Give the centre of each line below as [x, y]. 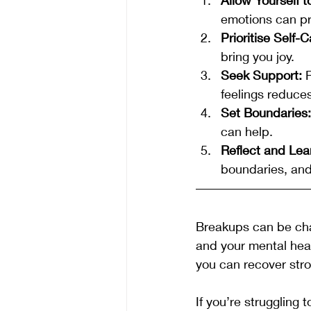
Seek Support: [261, 75]
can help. [247, 131]
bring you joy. [258, 56]
